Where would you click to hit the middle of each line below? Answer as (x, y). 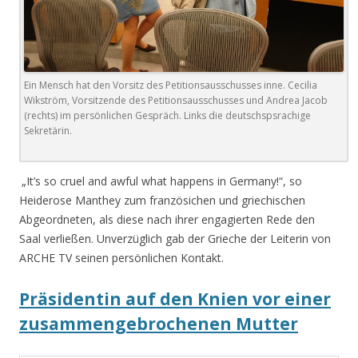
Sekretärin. (48, 130)
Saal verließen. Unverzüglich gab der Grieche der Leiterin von (175, 238)
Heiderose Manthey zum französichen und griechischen (162, 200)
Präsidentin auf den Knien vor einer (175, 298)
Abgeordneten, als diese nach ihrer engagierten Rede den (167, 219)
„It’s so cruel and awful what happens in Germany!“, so (162, 181)
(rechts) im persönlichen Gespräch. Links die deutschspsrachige (167, 115)
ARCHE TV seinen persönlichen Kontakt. (121, 257)
